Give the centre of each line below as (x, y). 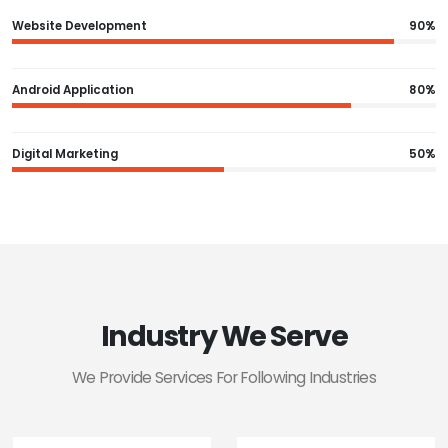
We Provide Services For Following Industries (224, 377)
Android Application (73, 89)
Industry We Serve (224, 335)
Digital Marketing (65, 153)
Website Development (79, 25)
